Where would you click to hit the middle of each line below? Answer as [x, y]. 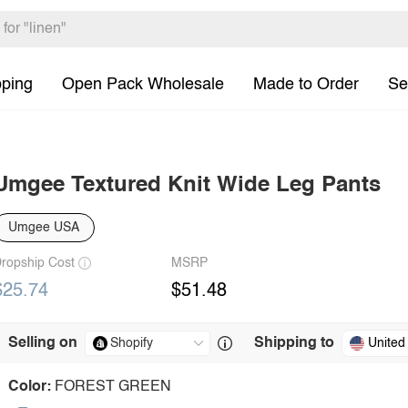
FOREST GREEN [113, 387]
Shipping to [294, 343]
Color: [30, 387]
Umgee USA [44, 228]
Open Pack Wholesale [143, 84]
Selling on [43, 343]
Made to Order [306, 84]
